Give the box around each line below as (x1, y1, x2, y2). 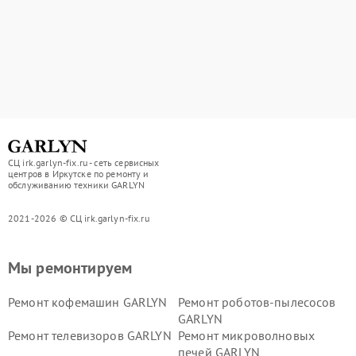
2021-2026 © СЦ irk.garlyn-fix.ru (8, 212, 149, 225)
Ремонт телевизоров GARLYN (8, 327, 172, 344)
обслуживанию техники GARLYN (8, 179, 145, 192)
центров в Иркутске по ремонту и (8, 168, 149, 180)
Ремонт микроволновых (178, 327, 315, 344)
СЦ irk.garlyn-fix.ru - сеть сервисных (8, 157, 160, 169)
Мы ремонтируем (8, 257, 133, 279)
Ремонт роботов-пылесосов (178, 294, 336, 311)
